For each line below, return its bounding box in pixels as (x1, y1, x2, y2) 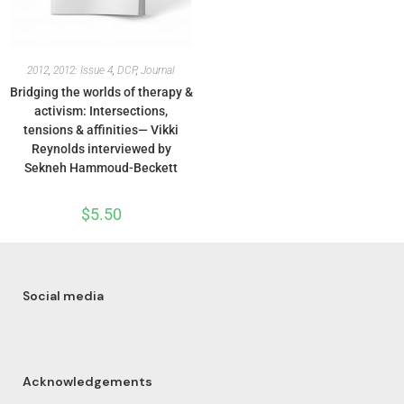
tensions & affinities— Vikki (23, 123, 179, 137)
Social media (23, 288, 104, 304)
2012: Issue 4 (53, 64, 113, 77)
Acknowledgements (23, 373, 152, 390)
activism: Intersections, (34, 104, 168, 118)
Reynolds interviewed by (31, 142, 171, 156)
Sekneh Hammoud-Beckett (24, 161, 178, 175)
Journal (141, 64, 175, 77)
